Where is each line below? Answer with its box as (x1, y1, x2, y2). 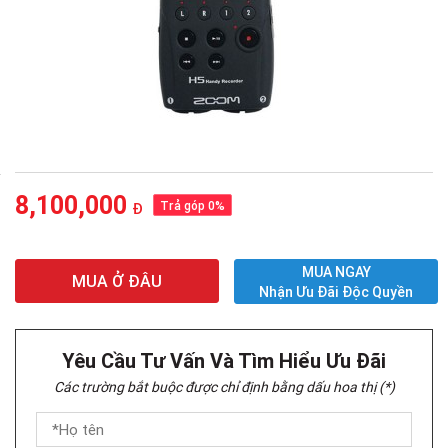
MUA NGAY (301, 262, 371, 281)
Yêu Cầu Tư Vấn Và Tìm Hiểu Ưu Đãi (62, 348, 386, 374)
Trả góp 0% (160, 198, 225, 214)
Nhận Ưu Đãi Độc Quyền (259, 282, 413, 301)
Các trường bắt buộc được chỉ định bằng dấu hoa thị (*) (53, 378, 395, 397)
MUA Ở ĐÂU (72, 271, 162, 292)
